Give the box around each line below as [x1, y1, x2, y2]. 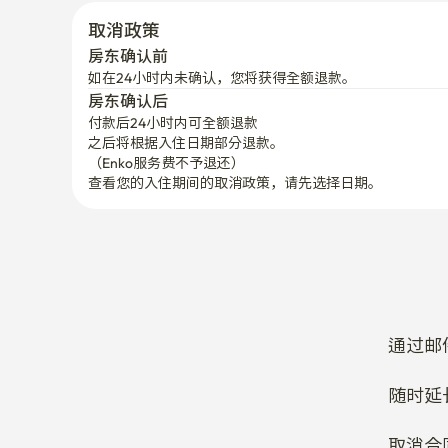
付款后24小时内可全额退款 [88, 73, 258, 91]
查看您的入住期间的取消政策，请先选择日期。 [88, 133, 382, 151]
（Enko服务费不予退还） [88, 113, 245, 131]
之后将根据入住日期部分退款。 [88, 93, 284, 111]
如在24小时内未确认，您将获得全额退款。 [88, 28, 356, 46]
